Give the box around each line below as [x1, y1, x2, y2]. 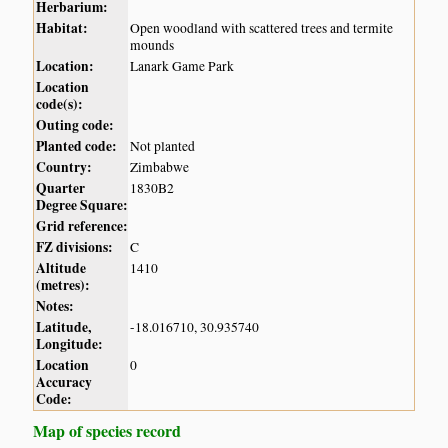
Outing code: [36, 115, 115, 136]
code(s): [36, 94, 84, 115]
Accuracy [36, 372, 93, 393]
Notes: [36, 296, 75, 317]
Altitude [36, 258, 87, 279]
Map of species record [33, 419, 182, 443]
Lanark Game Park [130, 57, 235, 76]
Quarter [36, 178, 86, 199]
